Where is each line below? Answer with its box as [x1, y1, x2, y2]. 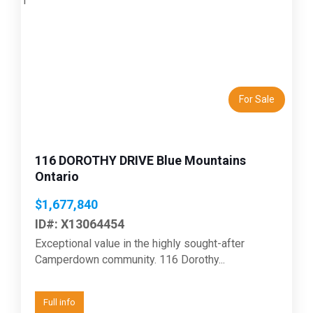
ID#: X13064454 [35, 216, 124, 231]
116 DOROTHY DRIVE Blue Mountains [35, 152, 246, 168]
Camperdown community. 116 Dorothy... [35, 252, 225, 266]
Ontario [35, 168, 79, 184]
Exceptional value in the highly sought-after [35, 236, 245, 250]
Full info [43, 296, 75, 307]
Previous [40, 53, 85, 67]
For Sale [239, 93, 275, 105]
